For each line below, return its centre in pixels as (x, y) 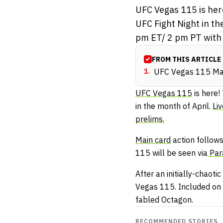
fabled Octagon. (164, 200)
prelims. (150, 119)
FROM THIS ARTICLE (186, 59)
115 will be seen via (171, 153)
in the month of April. (174, 106)
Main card (153, 140)
